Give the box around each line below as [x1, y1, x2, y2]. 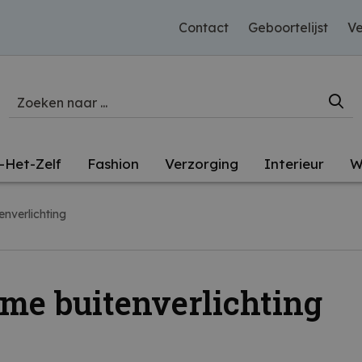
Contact [179, 19, 229, 36]
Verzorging [165, 155, 238, 172]
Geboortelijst [248, 19, 328, 36]
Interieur [264, 155, 324, 172]
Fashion [87, 155, 139, 172]
